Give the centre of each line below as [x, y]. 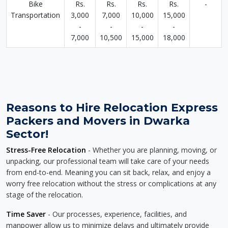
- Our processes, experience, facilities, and [116, 214]
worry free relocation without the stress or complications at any [111, 183]
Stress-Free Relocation [46, 150]
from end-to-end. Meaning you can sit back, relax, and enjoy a [108, 172]
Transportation [35, 15]
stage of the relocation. [45, 195]
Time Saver [26, 214]
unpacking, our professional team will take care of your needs [108, 161]
